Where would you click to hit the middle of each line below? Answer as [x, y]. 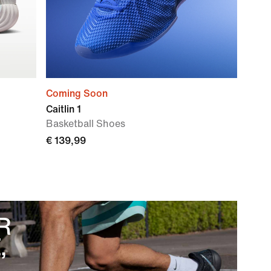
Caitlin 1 [64, 109]
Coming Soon [77, 93]
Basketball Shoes [86, 124]
